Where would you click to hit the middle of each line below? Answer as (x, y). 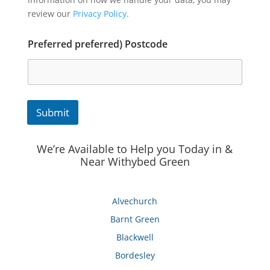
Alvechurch (135, 201)
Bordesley (135, 255)
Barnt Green (135, 219)
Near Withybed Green (135, 161)
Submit (52, 112)
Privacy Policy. (101, 13)
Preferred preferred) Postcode (97, 44)
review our (50, 13)
